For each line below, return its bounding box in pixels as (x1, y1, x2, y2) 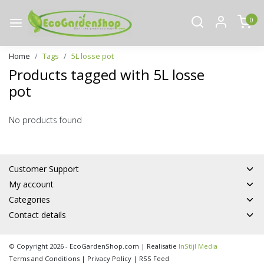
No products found (9, 114, 82, 126)
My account (9, 178, 54, 190)
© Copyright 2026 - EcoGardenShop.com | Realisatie (9, 241, 177, 250)
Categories (9, 193, 50, 205)
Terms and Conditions (9, 253, 80, 263)
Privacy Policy (87, 253, 131, 263)
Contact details (9, 209, 66, 220)
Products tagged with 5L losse (9, 64, 204, 84)
